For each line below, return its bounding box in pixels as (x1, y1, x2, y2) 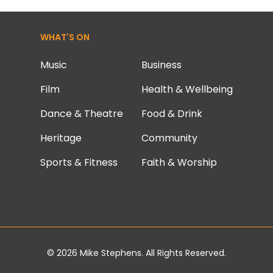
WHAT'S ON (40, 31, 90, 43)
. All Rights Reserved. (141, 246, 226, 259)
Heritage (40, 131, 82, 145)
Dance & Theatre (40, 107, 123, 121)
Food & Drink (141, 107, 202, 121)
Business (141, 58, 182, 72)
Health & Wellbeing (141, 82, 233, 96)
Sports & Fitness (40, 155, 118, 169)
